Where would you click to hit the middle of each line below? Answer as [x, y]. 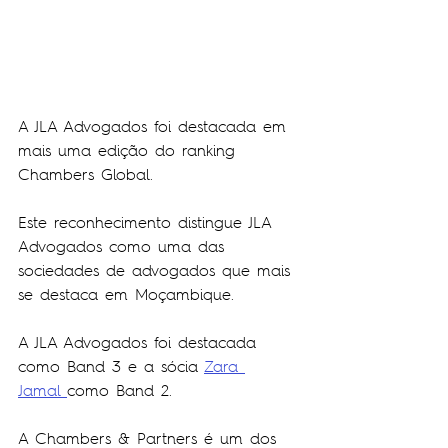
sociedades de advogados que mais [157, 271]
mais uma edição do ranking [130, 151]
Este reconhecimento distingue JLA [148, 223]
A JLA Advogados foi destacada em [155, 127]
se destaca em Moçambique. [126, 295]
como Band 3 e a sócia [111, 367]
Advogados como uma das [124, 247]
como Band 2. [119, 391]
